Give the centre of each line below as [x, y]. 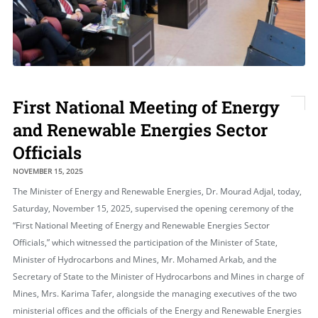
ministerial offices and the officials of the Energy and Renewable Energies [157, 311]
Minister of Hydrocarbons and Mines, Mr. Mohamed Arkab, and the [144, 259]
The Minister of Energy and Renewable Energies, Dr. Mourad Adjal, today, [157, 191]
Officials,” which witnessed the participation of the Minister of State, [145, 242]
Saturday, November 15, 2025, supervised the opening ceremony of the [153, 208]
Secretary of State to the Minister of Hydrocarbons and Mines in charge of [158, 276]
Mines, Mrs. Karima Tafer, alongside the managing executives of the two [154, 294]
